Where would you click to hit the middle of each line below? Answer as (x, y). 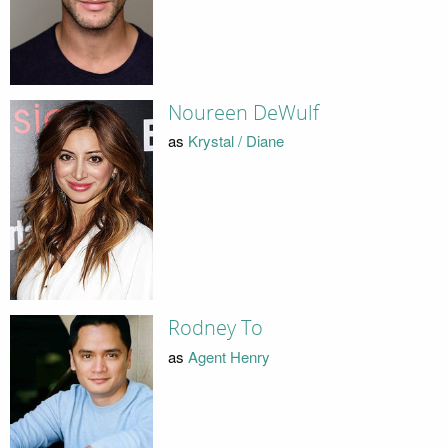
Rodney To (215, 328)
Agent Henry (228, 356)
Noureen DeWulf (243, 112)
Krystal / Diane (235, 141)
